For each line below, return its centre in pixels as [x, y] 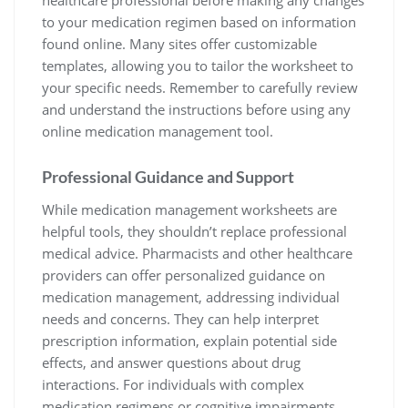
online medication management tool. [158, 131]
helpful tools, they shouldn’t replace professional [194, 231]
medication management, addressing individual [191, 297]
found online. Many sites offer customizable [179, 44]
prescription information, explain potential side [189, 341]
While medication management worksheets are [189, 209]
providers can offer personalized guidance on [184, 275]
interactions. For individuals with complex [173, 384]
